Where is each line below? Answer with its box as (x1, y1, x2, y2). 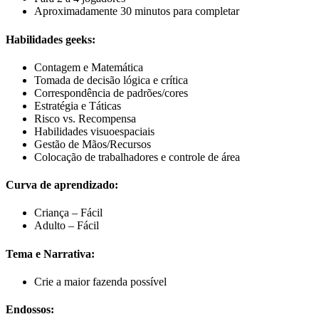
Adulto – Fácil (34, 219, 99, 232)
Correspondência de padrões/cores (34, 86, 188, 99)
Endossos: (6, 303, 54, 316)
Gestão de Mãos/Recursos (34, 137, 151, 150)
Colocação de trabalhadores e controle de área (34, 150, 240, 163)
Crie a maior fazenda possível (34, 276, 167, 288)
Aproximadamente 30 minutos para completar (34, 5, 239, 18)
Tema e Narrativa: (6, 247, 95, 260)
